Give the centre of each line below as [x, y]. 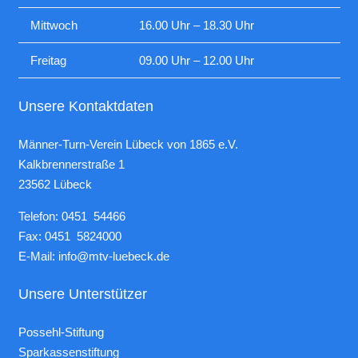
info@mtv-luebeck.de [113, 257]
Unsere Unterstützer [82, 294]
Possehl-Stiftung [61, 332]
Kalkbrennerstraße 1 [71, 165]
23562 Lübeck [55, 185]
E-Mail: [38, 257]
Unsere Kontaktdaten [86, 106]
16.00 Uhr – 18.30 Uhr [196, 26]
